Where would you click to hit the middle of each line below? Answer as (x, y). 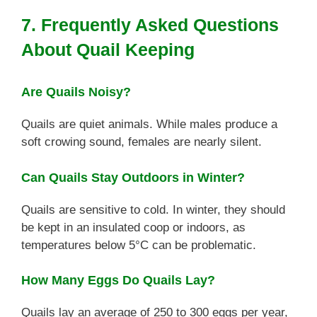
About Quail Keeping (108, 50)
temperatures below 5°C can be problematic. (139, 245)
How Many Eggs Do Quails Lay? (118, 280)
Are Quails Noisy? (76, 92)
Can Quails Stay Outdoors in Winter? (133, 177)
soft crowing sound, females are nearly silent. (142, 142)
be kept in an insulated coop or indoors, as (133, 227)
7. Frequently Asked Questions (150, 25)
